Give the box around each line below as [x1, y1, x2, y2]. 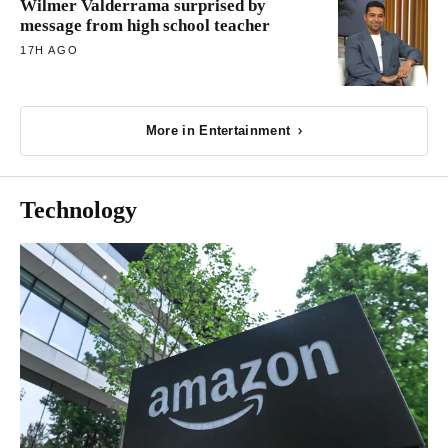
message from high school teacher [20, 15, 270, 35]
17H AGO [20, 43, 79, 56]
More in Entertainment [145, 123, 291, 139]
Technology [20, 196, 137, 223]
